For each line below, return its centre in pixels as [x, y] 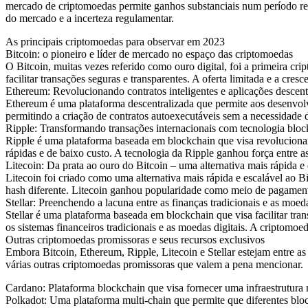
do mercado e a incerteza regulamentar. [90, 19]
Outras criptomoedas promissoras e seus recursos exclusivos [135, 240]
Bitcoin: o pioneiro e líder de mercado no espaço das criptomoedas [149, 54]
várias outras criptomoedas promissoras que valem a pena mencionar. [154, 265]
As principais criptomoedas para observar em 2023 [115, 42]
